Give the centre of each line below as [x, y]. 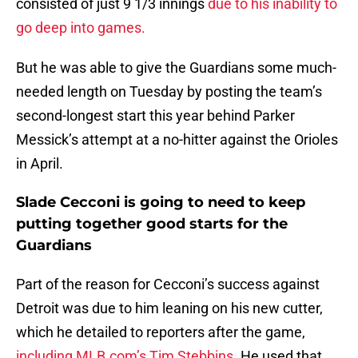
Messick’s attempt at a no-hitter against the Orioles [177, 140]
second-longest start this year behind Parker [155, 116]
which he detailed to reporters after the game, [161, 332]
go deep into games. [82, 28]
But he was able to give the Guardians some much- [176, 68]
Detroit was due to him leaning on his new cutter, [169, 308]
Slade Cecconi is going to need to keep [161, 203]
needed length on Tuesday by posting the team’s [169, 92]
